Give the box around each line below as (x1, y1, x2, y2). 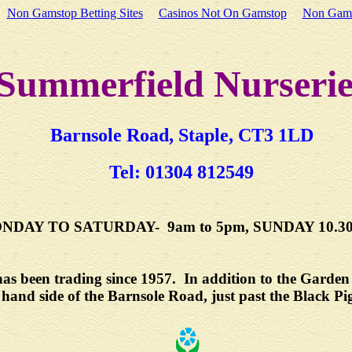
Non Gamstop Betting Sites (6, 6, 143, 20)
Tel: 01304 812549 (109, 161, 254, 182)
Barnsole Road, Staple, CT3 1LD (49, 125, 313, 145)
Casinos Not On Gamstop (158, 6, 287, 20)
